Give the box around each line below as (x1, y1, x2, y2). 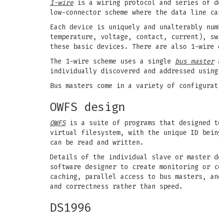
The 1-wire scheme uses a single (50, 57, 175, 66)
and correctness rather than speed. (50, 182, 183, 191)
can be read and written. (50, 138, 144, 147)
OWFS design (50, 100, 125, 114)
